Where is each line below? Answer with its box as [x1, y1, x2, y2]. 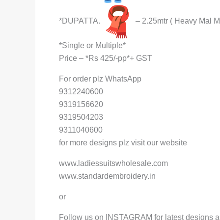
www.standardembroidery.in [59, 172, 156, 180]
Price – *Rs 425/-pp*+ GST [59, 54, 152, 62]
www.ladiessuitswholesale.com [59, 159, 168, 167]
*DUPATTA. [59, 17, 100, 26]
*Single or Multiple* [59, 41, 126, 50]
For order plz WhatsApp [59, 75, 141, 83]
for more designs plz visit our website [59, 138, 187, 147]
